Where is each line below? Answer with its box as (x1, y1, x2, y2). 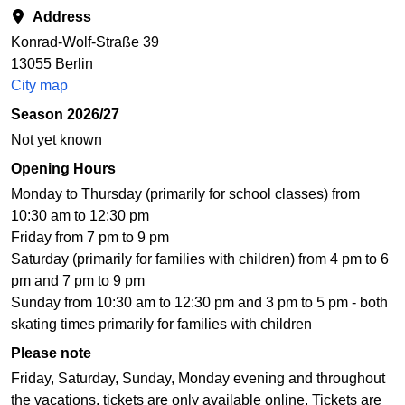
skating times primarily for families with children (11, 316, 312, 333)
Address (25, 9, 91, 25)
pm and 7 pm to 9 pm (11, 273, 145, 289)
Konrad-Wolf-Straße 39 (11, 34, 159, 51)
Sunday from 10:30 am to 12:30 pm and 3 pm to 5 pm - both (11, 295, 388, 311)
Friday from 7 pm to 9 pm (11, 230, 169, 246)
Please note (11, 345, 91, 362)
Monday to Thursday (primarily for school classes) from (11, 186, 360, 202)
